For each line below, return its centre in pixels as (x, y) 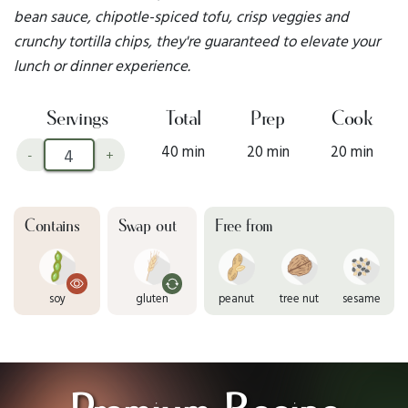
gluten (153, 299)
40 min (184, 151)
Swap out (148, 227)
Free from (244, 227)
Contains (52, 227)
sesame (362, 299)
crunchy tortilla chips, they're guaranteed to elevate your (197, 40)
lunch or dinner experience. (102, 65)
